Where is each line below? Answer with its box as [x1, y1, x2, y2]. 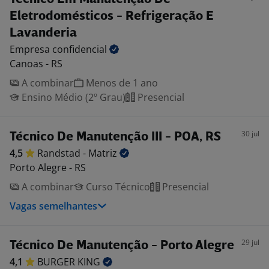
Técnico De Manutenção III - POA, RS [10, 131, 221, 144]
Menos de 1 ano [83, 76, 158, 89]
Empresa [10, 43, 52, 56]
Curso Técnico [83, 180, 150, 193]
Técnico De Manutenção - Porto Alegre [10, 240, 234, 252]
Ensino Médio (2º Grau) [19, 91, 125, 104]
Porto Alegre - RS [10, 161, 86, 174]
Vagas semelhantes [10, 199, 97, 213]
